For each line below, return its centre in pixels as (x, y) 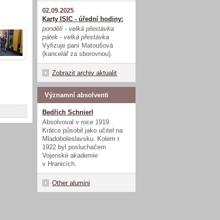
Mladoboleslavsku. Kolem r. (82, 138)
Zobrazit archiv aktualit (84, 73)
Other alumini (71, 183)
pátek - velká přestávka (76, 37)
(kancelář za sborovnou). (77, 54)
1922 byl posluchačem (74, 147)
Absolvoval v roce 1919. (77, 122)
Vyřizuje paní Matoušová (78, 45)
